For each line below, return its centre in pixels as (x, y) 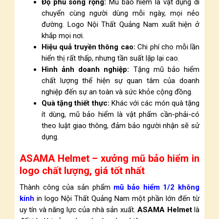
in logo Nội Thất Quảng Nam (82, 198)
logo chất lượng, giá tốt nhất (82, 171)
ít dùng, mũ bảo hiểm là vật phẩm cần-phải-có (120, 114)
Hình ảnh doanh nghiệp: (86, 69)
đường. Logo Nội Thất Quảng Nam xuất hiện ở (120, 24)
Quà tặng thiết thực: (76, 103)
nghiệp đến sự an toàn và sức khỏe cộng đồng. (117, 92)
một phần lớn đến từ (164, 198)
